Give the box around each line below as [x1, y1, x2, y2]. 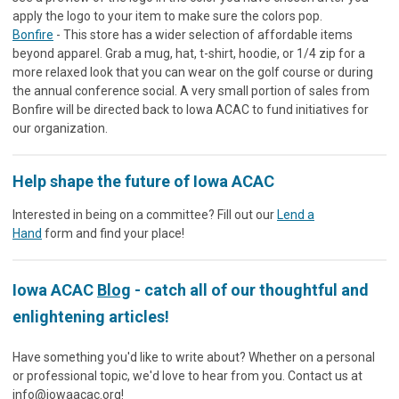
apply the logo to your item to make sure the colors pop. [12, 8, 322, 23]
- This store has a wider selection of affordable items [53, 27, 353, 42]
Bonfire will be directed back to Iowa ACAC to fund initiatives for [12, 102, 369, 117]
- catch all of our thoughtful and [131, 280, 369, 299]
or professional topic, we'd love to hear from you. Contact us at [12, 368, 362, 383]
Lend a [277, 207, 314, 222]
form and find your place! [42, 225, 184, 240]
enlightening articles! [12, 306, 169, 326]
